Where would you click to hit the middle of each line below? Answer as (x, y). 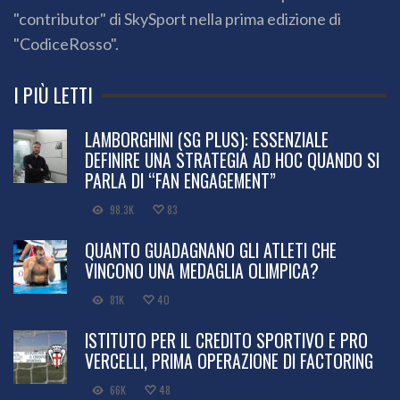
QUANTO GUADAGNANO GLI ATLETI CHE (211, 250)
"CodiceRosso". (66, 44)
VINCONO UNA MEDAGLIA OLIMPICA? (202, 271)
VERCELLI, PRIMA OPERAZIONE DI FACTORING (229, 361)
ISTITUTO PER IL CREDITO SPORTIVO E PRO (226, 341)
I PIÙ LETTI (53, 95)
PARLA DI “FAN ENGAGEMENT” (180, 181)
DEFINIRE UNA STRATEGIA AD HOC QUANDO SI (232, 160)
